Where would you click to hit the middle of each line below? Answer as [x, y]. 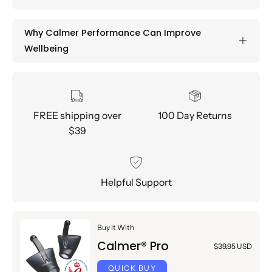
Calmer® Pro [133, 246]
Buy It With [115, 227]
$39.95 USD [233, 246]
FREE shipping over [77, 115]
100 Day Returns [195, 115]
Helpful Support [136, 182]
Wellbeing [46, 48]
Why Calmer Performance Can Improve [113, 32]
